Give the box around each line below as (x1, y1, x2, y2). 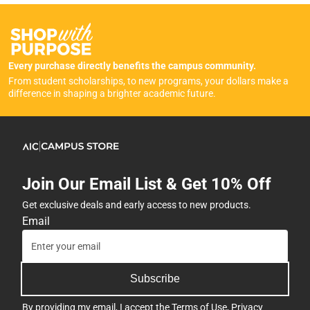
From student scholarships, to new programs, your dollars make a (8, 75, 289, 87)
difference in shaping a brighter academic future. (8, 88, 216, 100)
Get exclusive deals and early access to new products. (22, 199, 251, 211)
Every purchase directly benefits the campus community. (8, 60, 256, 72)
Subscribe (130, 273, 180, 285)
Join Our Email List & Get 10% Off (22, 174, 271, 194)
